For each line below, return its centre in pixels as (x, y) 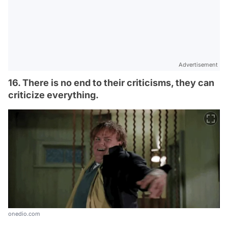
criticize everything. (53, 95)
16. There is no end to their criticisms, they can (111, 82)
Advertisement (198, 64)
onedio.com (24, 214)
